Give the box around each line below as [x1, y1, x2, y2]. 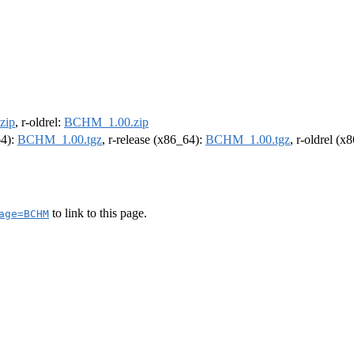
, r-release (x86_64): [102, 133, 205, 147]
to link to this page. [49, 205, 147, 220]
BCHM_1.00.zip [64, 115, 149, 130]
